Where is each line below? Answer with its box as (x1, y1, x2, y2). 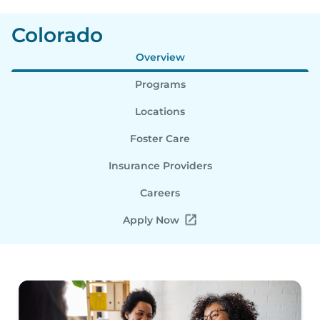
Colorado (11, 22, 103, 47)
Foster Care (130, 131, 190, 145)
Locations (135, 104, 185, 118)
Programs (134, 77, 186, 91)
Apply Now (122, 213, 179, 226)
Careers (140, 186, 180, 199)
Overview (135, 50, 185, 64)
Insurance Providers (108, 159, 212, 172)
